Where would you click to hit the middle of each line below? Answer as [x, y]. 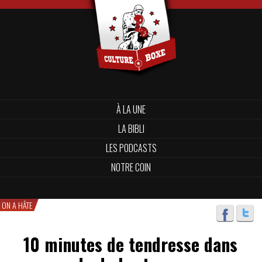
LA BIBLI [131, 129]
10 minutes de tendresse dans [130, 244]
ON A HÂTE [17, 205]
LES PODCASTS [131, 148]
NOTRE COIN [131, 167]
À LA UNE [131, 109]
